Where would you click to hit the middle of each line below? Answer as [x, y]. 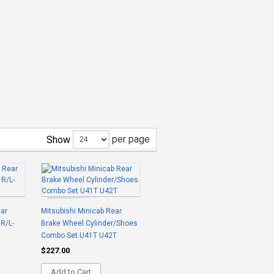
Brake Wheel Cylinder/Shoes [89, 223]
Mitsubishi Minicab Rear [81, 211]
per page [130, 139]
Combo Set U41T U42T [79, 235]
